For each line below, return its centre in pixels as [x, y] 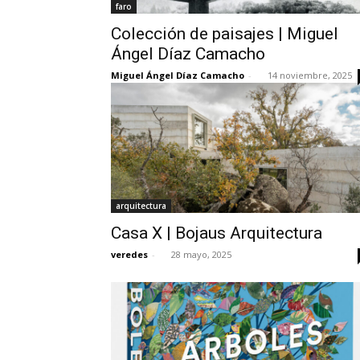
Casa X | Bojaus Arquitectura [217, 233]
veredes [129, 254]
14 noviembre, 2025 [310, 75]
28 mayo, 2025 [201, 254]
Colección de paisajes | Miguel [225, 34]
